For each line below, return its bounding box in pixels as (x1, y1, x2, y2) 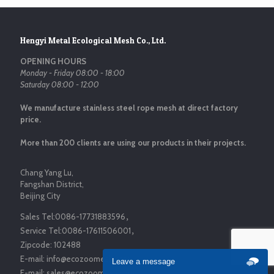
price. (20, 114, 41, 125)
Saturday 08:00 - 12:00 (20, 80, 99, 90)
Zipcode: (20, 240, 54, 250)
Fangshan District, (20, 179, 84, 190)
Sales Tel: (20, 212, 55, 222)
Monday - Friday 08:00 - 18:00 (20, 68, 125, 78)
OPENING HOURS (20, 56, 86, 67)
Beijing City (20, 191, 61, 201)
